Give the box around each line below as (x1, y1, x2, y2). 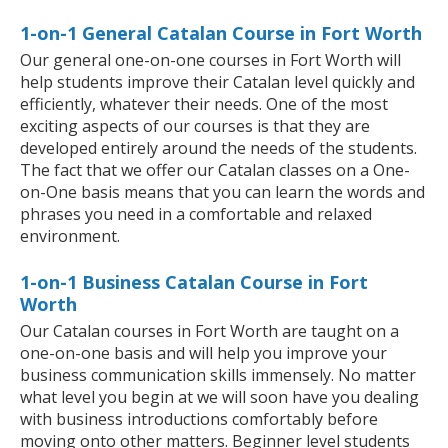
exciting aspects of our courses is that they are (20, 115, 370, 138)
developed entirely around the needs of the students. (20, 137, 417, 160)
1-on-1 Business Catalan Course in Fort (20, 270, 368, 295)
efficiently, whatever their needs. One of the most (20, 93, 388, 116)
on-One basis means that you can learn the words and (20, 181, 425, 204)
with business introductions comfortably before (20, 408, 378, 431)
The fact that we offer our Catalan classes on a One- (20, 159, 410, 182)
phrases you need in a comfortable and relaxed (20, 203, 372, 226)
